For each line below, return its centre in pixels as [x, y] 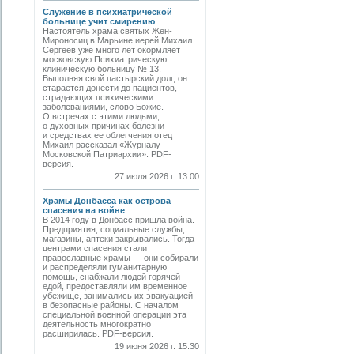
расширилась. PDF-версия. [100, 333]
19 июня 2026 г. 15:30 [157, 346]
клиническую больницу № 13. [102, 69]
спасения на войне [84, 210]
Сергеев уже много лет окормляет [111, 50]
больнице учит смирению [99, 21]
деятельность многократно [97, 324]
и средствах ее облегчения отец [107, 135]
